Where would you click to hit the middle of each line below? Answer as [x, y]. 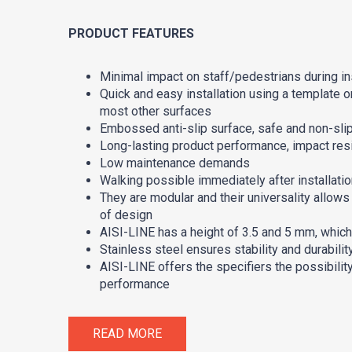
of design [126, 214]
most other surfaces [156, 111]
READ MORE [127, 333]
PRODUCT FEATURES [131, 33]
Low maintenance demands [175, 163]
